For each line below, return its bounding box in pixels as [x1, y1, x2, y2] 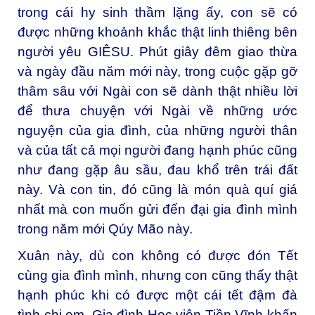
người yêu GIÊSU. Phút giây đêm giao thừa [18, 44, 297, 59]
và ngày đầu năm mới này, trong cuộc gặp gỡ [18, 63, 297, 79]
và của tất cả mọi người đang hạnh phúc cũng [18, 142, 297, 157]
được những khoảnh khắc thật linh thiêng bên [18, 24, 297, 39]
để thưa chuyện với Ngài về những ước [18, 103, 297, 118]
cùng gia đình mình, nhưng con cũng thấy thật [18, 267, 297, 283]
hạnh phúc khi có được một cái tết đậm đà [18, 287, 297, 302]
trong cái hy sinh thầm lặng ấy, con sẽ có [18, 4, 297, 20]
